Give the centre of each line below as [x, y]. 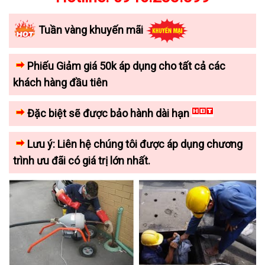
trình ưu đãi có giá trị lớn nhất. [82, 160]
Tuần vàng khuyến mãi [91, 30]
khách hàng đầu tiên [60, 82]
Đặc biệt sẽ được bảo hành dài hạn [108, 113]
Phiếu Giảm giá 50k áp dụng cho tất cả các [125, 66]
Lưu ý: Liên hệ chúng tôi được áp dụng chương [134, 144]
